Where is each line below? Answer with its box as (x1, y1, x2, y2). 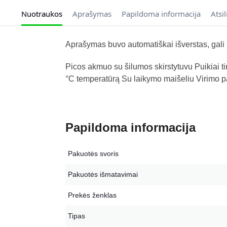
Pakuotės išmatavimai (67, 170, 138, 179)
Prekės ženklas (67, 191, 117, 200)
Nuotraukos (21, 9, 62, 19)
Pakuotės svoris (67, 149, 119, 158)
